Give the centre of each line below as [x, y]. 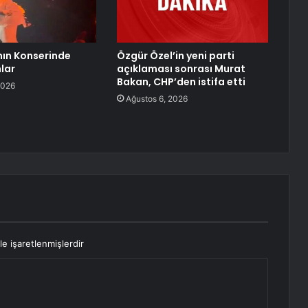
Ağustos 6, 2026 [156, 99]
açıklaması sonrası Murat [181, 69]
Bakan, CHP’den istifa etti [181, 82]
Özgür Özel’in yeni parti [175, 56]
